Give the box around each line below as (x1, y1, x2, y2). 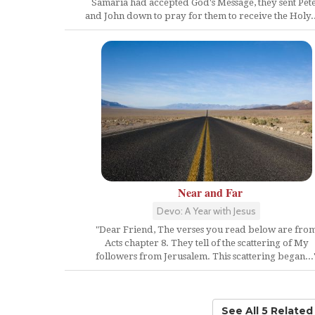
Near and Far (177, 184, 243, 200)
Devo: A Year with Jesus (157, 204, 256, 217)
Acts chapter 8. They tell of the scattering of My (104, 237, 309, 248)
